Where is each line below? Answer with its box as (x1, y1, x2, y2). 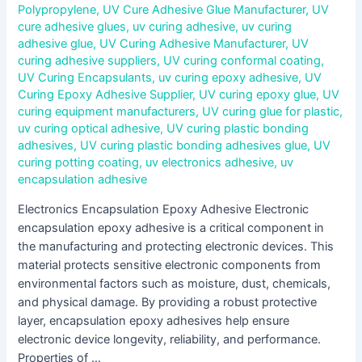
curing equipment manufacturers (18, 103, 196, 119)
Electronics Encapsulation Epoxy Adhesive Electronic (18, 201, 309, 217)
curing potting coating (18, 154, 140, 170)
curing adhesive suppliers (18, 53, 158, 68)
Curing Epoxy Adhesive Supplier (18, 86, 193, 102)
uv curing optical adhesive (18, 120, 161, 136)
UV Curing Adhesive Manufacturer (99, 36, 286, 51)
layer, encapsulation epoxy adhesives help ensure (18, 313, 290, 328)
